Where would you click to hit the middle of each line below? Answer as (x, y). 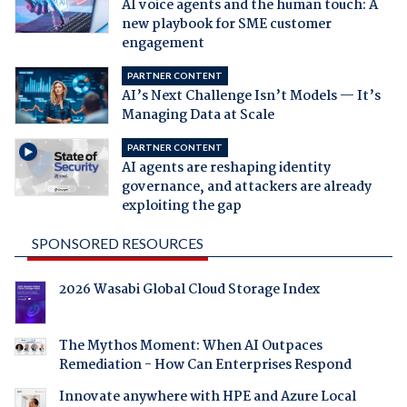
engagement (163, 44)
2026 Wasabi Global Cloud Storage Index (189, 290)
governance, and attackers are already (246, 188)
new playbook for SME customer (226, 25)
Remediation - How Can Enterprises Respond (205, 366)
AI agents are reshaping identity (226, 169)
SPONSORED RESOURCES (117, 243)
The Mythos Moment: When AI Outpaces (190, 347)
